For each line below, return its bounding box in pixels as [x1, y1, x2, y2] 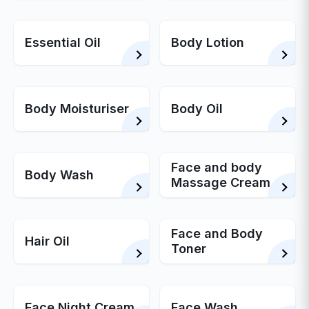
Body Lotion [171, 35, 244, 50]
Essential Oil [25, 35, 101, 50]
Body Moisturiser [25, 101, 130, 116]
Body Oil [171, 101, 223, 116]
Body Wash [25, 168, 94, 182]
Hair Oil [25, 234, 70, 248]
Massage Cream [171, 175, 270, 190]
